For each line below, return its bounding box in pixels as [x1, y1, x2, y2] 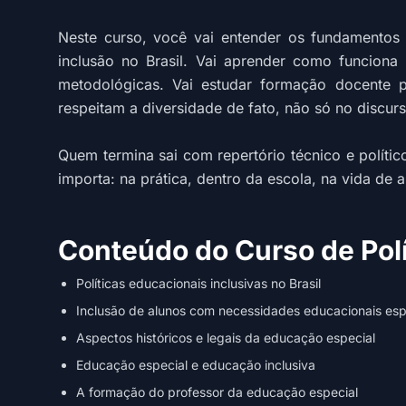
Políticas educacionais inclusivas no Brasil [76, 275, 321, 291]
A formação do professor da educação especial [76, 384, 358, 400]
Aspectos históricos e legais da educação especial [76, 330, 375, 345]
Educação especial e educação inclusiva [76, 357, 315, 372]
